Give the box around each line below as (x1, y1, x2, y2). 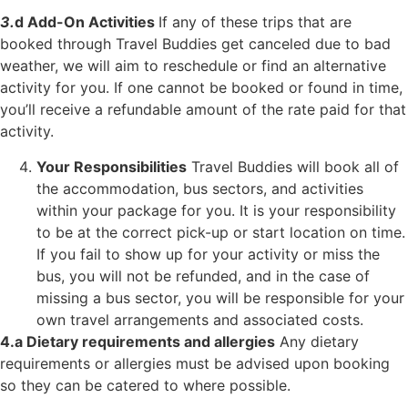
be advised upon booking (214, 353, 390, 372)
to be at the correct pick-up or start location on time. (36, 222, 405, 241)
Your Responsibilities (36, 157, 187, 176)
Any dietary (275, 331, 359, 351)
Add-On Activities (27, 13, 158, 32)
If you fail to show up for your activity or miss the (36, 244, 380, 263)
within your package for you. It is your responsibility (36, 200, 396, 219)
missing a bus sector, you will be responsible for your (36, 288, 404, 307)
